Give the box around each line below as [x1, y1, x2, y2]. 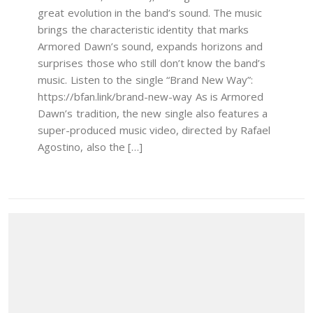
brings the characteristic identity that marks [38, 22, 249, 36]
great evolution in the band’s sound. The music [38, 5, 263, 20]
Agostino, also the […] [38, 139, 143, 154]
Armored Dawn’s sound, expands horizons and [38, 38, 263, 53]
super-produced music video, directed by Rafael [38, 122, 270, 137]
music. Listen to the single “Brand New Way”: [38, 72, 254, 87]
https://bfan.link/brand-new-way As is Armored [38, 89, 264, 103]
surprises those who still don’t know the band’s [38, 55, 266, 70]
